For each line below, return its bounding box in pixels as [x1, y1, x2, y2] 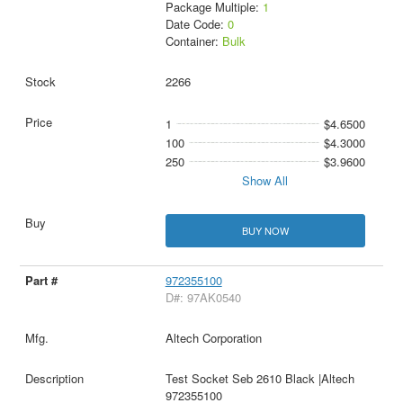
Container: [165, 32, 222, 49]
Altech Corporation [165, 329, 262, 347]
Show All [242, 172, 289, 189]
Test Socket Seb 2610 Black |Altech [165, 370, 354, 388]
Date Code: [165, 15, 228, 32]
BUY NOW [241, 223, 289, 238]
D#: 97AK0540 [165, 289, 241, 307]
